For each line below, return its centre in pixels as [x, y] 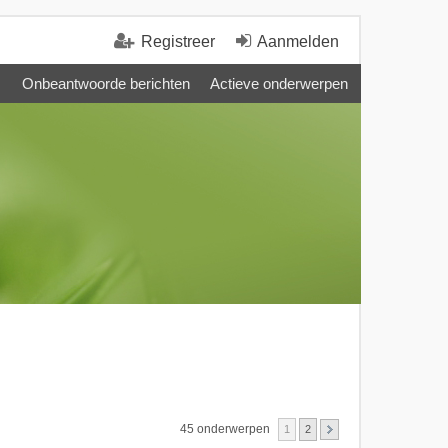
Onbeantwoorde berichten [106, 83]
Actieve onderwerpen [279, 83]
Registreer [178, 41]
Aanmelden [298, 41]
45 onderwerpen [226, 428]
